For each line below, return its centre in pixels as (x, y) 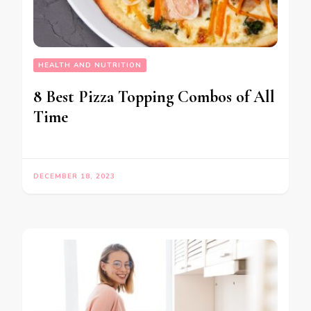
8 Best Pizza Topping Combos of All (154, 96)
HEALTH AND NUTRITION (90, 65)
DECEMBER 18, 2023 (74, 176)
